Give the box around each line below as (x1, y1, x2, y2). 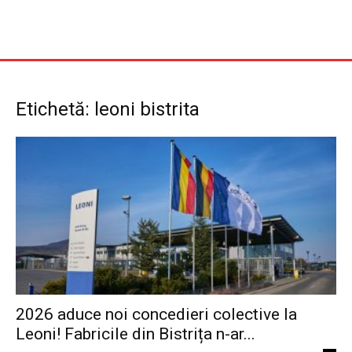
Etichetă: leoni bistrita (16, 98, 200, 120)
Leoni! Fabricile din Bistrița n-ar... (16, 324, 255, 344)
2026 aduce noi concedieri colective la (16, 305, 297, 324)
